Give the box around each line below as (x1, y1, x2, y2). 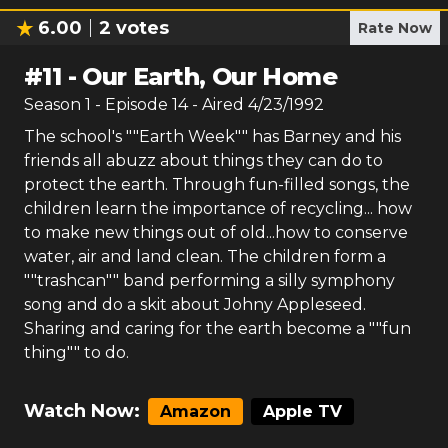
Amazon (160, 402, 231, 421)
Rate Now (358, 19, 432, 37)
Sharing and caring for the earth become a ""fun (24, 319, 411, 338)
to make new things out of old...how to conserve (24, 223, 408, 242)
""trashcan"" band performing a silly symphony (24, 271, 395, 290)
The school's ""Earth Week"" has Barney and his (24, 127, 401, 146)
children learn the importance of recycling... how (24, 199, 412, 218)
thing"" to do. (24, 343, 129, 362)
